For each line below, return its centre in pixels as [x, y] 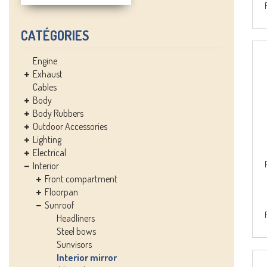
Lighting [47, 139]
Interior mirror [87, 257]
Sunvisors [74, 244]
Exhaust [48, 74]
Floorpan [61, 192]
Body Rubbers [58, 113]
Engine [45, 61]
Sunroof [60, 205]
